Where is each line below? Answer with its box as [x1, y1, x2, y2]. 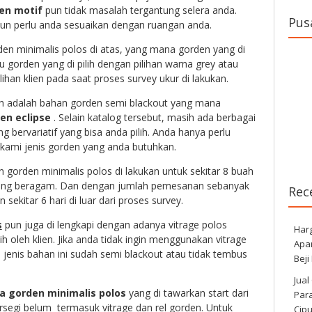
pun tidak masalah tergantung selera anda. [42, 3, 237, 17]
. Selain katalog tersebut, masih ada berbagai [50, 111, 256, 125]
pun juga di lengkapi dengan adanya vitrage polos [1, 218, 227, 232]
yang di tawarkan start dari [125, 286, 249, 300]
